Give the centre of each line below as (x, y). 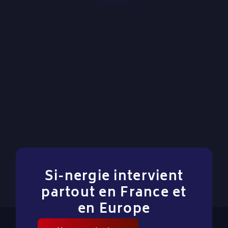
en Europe (114, 210)
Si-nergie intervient (114, 177)
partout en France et (114, 193)
